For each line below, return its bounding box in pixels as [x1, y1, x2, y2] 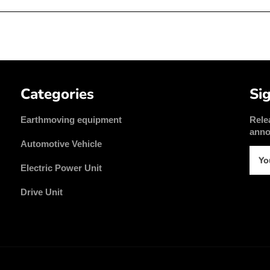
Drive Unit [20, 186, 63, 197]
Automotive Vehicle [20, 138, 102, 149]
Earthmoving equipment [20, 114, 122, 125]
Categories [20, 84, 94, 104]
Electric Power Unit [20, 162, 102, 173]
